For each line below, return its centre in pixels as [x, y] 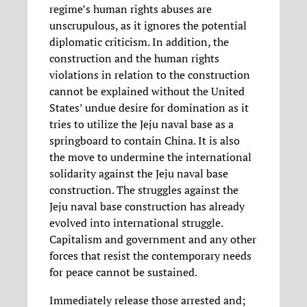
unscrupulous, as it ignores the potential [148, 26]
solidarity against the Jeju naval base [139, 174]
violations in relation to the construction [150, 75]
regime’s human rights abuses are [131, 9]
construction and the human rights [134, 59]
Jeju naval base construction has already [147, 207]
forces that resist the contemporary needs [150, 256]
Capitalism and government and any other [153, 240]
